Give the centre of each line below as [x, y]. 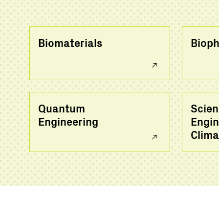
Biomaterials [70, 42]
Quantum [62, 108]
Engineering [68, 121]
